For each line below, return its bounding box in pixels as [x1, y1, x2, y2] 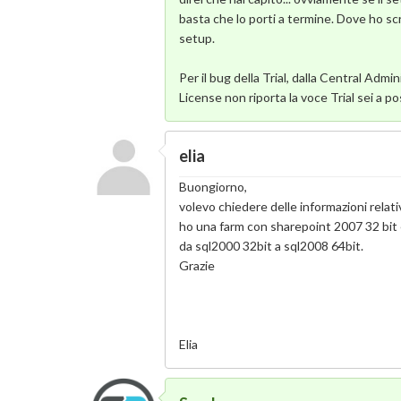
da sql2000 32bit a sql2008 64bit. [179, 238, 364, 254]
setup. [179, 30, 216, 46]
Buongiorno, [179, 179, 248, 195]
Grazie [179, 258, 216, 274]
